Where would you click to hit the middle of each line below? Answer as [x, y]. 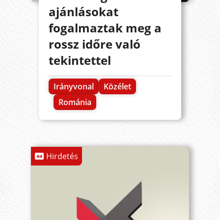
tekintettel [80, 60]
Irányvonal [73, 87]
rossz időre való [94, 44]
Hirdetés [62, 156]
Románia [75, 102]
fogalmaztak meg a [105, 28]
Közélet [117, 87]
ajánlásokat [83, 12]
